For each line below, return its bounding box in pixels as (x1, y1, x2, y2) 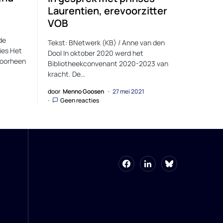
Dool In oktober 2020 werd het (48, 48, 143, 58)
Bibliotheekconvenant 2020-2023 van (48, 58, 168, 68)
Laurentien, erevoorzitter (48, 3, 167, 17)
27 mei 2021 (112, 87, 144, 96)
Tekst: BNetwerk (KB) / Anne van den (48, 37, 165, 47)
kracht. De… (48, 69, 85, 79)
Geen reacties (60, 96, 99, 105)
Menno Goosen (63, 87, 104, 96)
